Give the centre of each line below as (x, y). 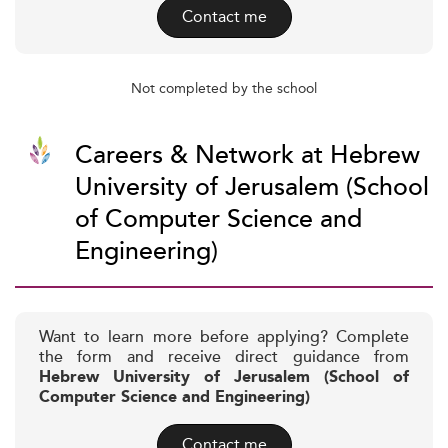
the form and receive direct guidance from (224, 357)
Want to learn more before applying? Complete (224, 337)
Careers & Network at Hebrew (247, 155)
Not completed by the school (224, 88)
